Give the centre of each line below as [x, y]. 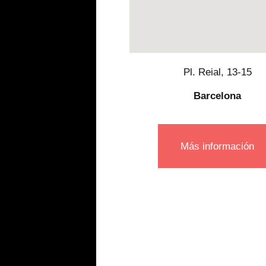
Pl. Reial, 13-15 [217, 72]
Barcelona [218, 96]
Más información [218, 146]
